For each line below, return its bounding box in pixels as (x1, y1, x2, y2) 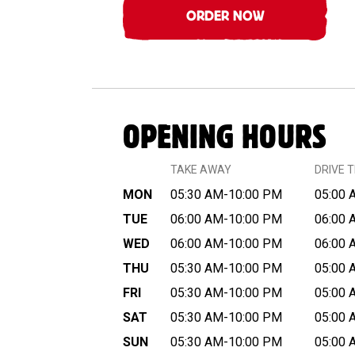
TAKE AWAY (170, 163, 232, 177)
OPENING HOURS (123, 127, 327, 151)
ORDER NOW (185, 12, 265, 22)
